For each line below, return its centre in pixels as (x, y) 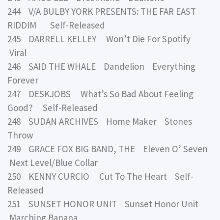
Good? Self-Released (53, 107)
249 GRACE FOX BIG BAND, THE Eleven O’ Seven (110, 149)
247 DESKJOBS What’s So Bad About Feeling (100, 94)
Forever (23, 80)
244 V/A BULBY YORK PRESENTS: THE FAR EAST (102, 11)
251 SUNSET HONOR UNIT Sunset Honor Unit (105, 204)
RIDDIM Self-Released (56, 25)
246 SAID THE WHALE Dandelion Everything (101, 66)
